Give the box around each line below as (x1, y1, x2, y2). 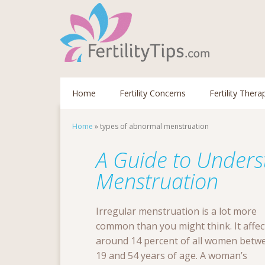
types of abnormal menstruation (100, 121, 209, 131)
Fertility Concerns (119, 88, 186, 99)
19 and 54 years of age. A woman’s (96, 249, 247, 262)
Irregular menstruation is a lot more (96, 205, 257, 218)
